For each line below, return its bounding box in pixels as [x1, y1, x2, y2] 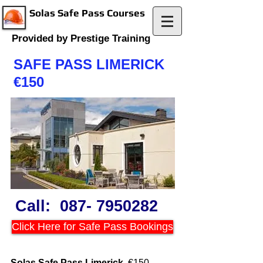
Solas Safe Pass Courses [27, 7, 145, 19]
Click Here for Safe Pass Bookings [12, 221, 173, 232]
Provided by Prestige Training [12, 33, 150, 44]
